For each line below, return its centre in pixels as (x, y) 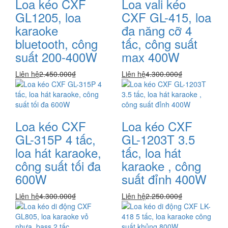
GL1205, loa (48, 17)
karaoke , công (161, 165)
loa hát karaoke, (58, 152)
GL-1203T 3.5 (158, 139)
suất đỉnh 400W (164, 179)
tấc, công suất (160, 43)
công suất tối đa (58, 165)
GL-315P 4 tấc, (55, 139)
